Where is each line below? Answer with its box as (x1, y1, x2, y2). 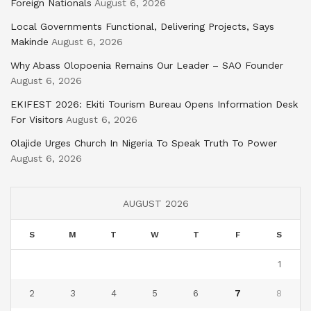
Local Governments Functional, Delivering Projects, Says (10, 20, 274, 32)
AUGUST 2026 (122, 197, 189, 209)
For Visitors (10, 113, 63, 125)
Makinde (10, 35, 49, 47)
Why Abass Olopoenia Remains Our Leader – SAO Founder (10, 59, 283, 71)
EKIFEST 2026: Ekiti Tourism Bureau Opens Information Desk (10, 98, 298, 110)
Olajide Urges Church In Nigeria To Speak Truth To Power (10, 137, 277, 149)
